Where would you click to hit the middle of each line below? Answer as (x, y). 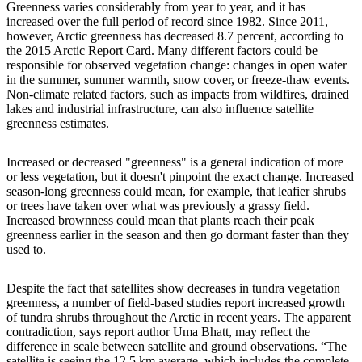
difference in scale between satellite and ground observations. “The (177, 347)
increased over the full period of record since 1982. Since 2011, (167, 22)
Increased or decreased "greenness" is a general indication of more (175, 162)
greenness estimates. (58, 124)
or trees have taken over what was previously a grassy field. (158, 206)
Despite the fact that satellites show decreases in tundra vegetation (173, 288)
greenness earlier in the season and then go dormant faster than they (178, 235)
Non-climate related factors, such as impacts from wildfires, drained (178, 95)
